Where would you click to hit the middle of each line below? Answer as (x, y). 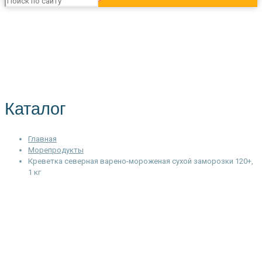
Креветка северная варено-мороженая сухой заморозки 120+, (141, 161)
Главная (42, 139)
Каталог (35, 109)
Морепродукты (56, 150)
